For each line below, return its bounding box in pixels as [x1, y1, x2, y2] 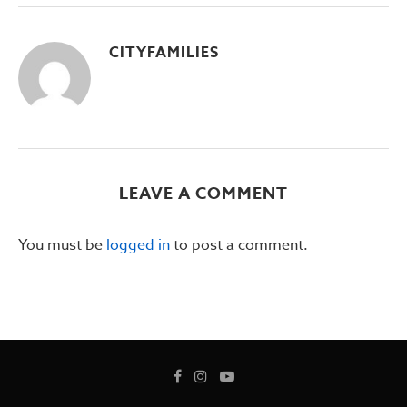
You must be [18, 233, 106, 256]
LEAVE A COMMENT [119, 181, 288, 205]
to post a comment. [170, 233, 308, 256]
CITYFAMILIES [109, 41, 219, 64]
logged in [106, 233, 170, 256]
